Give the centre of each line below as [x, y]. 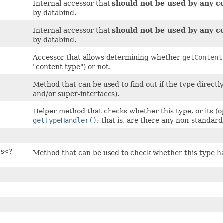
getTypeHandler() [65, 120]
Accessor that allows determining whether [108, 57]
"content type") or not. [72, 67]
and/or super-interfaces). [76, 94]
